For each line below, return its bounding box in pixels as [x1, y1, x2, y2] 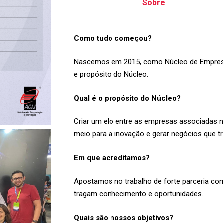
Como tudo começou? [73, 33, 152, 43]
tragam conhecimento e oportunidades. [73, 189, 203, 198]
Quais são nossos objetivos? [73, 213, 173, 222]
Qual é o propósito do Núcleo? [73, 93, 181, 103]
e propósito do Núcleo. [73, 70, 148, 79]
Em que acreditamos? [73, 153, 150, 162]
